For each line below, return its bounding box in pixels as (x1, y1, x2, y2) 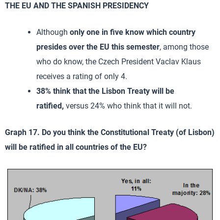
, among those (160, 42, 209, 52)
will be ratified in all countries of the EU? (5, 142, 147, 152)
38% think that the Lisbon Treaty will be (36, 86, 174, 96)
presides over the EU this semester (36, 42, 160, 52)
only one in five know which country (68, 27, 195, 37)
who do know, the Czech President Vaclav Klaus (36, 56, 201, 66)
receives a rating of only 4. (36, 71, 127, 81)
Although (36, 27, 68, 37)
